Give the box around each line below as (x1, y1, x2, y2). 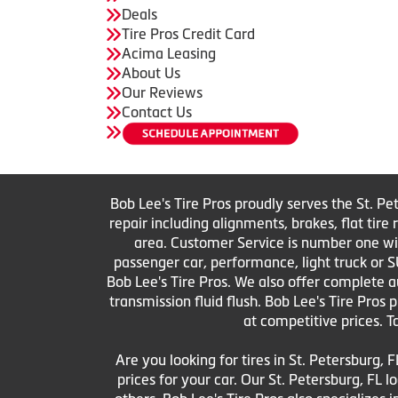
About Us (122, 64, 180, 81)
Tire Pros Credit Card (122, 25, 255, 42)
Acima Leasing (122, 44, 216, 61)
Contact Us (122, 103, 192, 120)
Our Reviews (122, 84, 203, 100)
